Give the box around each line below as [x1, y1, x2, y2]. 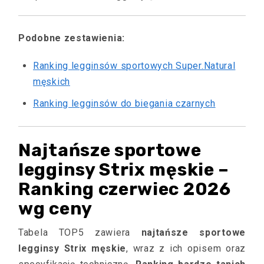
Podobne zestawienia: [18, 32, 125, 44]
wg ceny [18, 198, 93, 219]
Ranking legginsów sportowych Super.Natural [33, 60, 236, 71]
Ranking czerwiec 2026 [18, 179, 231, 200]
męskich [33, 76, 70, 87]
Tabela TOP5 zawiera [18, 227, 141, 238]
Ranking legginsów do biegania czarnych [33, 98, 216, 109]
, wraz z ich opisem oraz [126, 243, 246, 254]
